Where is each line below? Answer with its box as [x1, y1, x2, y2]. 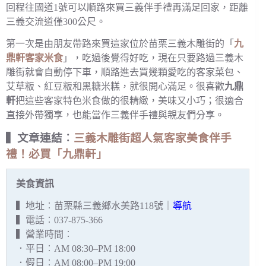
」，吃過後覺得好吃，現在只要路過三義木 [63, 53, 243, 64]
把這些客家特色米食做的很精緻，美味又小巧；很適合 [15, 96, 243, 106]
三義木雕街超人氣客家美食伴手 [74, 131, 232, 144]
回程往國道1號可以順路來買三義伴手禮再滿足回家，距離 [6, 2, 248, 13]
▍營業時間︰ [16, 229, 73, 239]
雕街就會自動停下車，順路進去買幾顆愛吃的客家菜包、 [6, 67, 243, 78]
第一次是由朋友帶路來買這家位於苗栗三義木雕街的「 [6, 39, 234, 49]
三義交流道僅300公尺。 [6, 17, 106, 27]
